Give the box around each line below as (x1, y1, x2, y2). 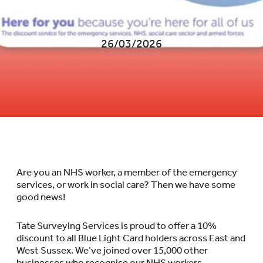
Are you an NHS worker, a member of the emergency (16, 166, 237, 178)
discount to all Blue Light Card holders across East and (16, 231, 245, 244)
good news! (16, 190, 65, 203)
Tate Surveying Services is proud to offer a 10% (16, 219, 217, 231)
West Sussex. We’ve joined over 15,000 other (16, 244, 208, 256)
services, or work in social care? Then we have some (16, 178, 235, 190)
